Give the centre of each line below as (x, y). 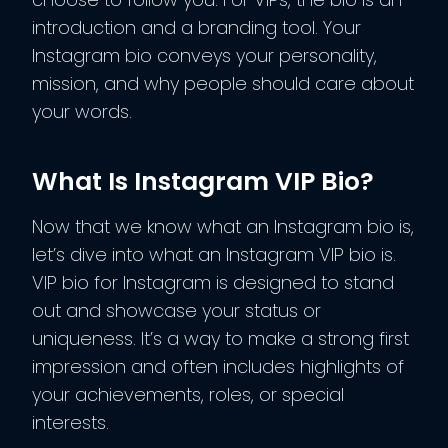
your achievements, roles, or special (188, 394)
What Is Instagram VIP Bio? (203, 182)
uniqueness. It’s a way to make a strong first (220, 338)
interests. (73, 422)
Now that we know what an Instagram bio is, (223, 226)
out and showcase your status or (176, 310)
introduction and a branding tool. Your (196, 27)
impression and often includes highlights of (218, 366)
